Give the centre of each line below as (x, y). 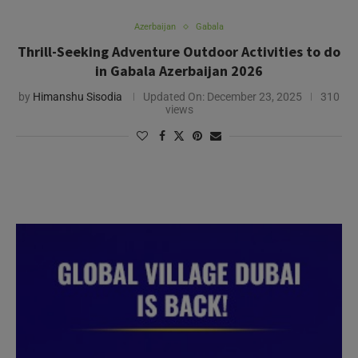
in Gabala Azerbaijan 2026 (179, 71)
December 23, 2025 (253, 97)
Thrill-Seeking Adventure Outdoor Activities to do (179, 52)
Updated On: (174, 97)
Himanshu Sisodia (78, 97)
